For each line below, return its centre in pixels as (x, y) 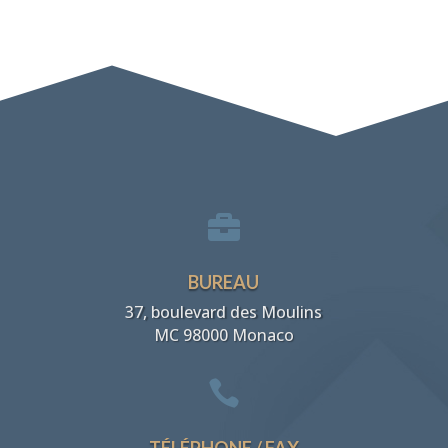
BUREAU (224, 281)
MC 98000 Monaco (223, 334)
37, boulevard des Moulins (224, 311)
